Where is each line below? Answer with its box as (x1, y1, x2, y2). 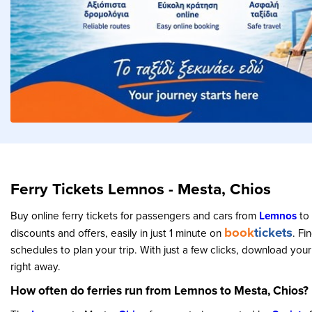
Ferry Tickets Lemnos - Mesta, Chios (10, 178, 271, 200)
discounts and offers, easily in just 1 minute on (10, 225, 224, 240)
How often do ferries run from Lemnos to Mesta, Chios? (10, 281, 309, 299)
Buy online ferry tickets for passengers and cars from (10, 208, 259, 223)
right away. (10, 258, 61, 274)
